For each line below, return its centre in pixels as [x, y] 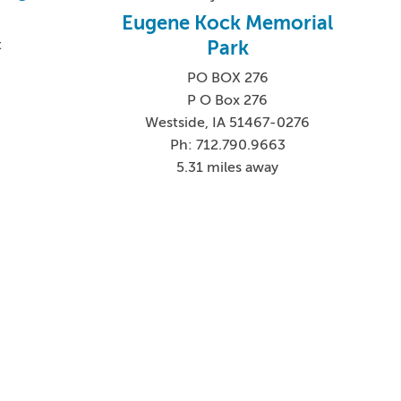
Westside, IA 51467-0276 [228, 123]
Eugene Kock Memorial [228, 23]
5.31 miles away [228, 167]
